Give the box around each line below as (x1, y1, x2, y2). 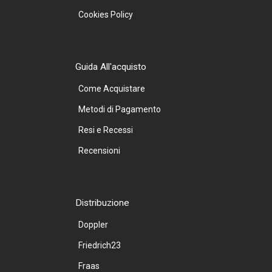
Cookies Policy (78, 9, 133, 19)
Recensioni (78, 145, 120, 155)
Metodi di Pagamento (78, 104, 161, 114)
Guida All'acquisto (75, 61, 146, 72)
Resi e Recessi (78, 124, 133, 135)
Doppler (78, 219, 108, 229)
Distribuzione (75, 197, 129, 208)
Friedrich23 (78, 240, 121, 250)
